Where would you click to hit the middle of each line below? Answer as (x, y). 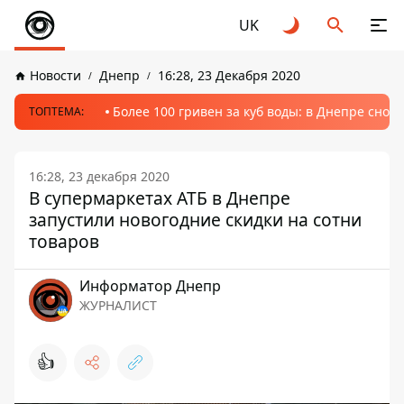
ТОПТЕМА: (56, 111)
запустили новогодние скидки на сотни (195, 220)
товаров (64, 241)
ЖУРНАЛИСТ (118, 305)
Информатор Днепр (150, 286)
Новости (55, 75)
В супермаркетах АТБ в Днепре (160, 198)
